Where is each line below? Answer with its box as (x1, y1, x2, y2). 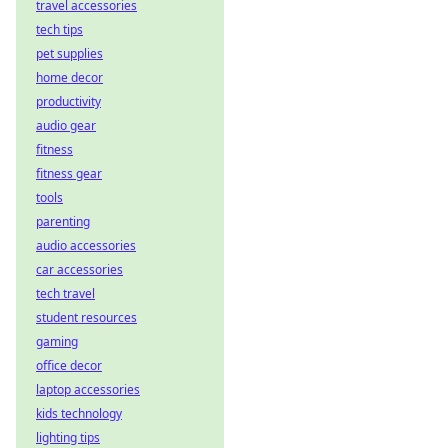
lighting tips (36, 429, 100, 446)
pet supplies (36, 45, 103, 62)
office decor (36, 357, 102, 374)
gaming (36, 333, 78, 350)
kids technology (36, 405, 122, 422)
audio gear (36, 117, 96, 134)
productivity (36, 93, 101, 110)
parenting (36, 213, 90, 230)
